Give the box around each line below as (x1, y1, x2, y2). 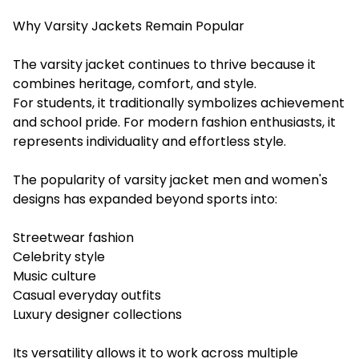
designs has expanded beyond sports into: (13, 189, 277, 208)
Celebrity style (13, 247, 105, 266)
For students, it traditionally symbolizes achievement (13, 93, 345, 112)
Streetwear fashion (13, 228, 134, 247)
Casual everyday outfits (13, 285, 161, 305)
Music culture (13, 266, 96, 285)
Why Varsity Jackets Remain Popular (13, 16, 244, 35)
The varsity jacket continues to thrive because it (13, 54, 316, 74)
